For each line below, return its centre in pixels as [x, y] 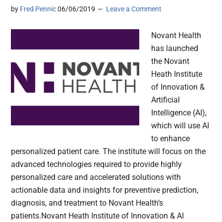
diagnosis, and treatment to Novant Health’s [87, 203]
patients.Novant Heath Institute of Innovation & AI [98, 216]
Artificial [166, 100]
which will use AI [180, 126]
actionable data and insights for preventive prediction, [105, 190]
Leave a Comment [134, 9]
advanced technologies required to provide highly [97, 165]
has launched [175, 49]
